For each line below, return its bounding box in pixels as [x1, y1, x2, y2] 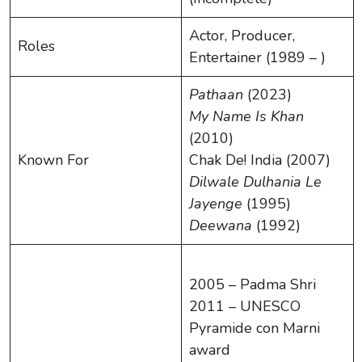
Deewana [189, 215, 252, 235]
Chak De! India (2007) [189, 149, 330, 170]
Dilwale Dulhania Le [189, 171, 322, 192]
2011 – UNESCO [189, 296, 301, 316]
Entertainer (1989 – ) [189, 47, 326, 67]
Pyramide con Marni [189, 318, 320, 338]
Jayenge [189, 193, 242, 213]
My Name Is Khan [189, 106, 304, 126]
